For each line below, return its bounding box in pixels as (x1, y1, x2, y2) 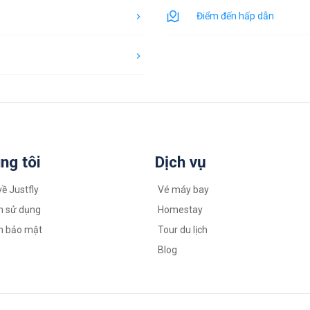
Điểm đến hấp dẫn (197, 10, 274, 21)
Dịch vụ (155, 153, 206, 172)
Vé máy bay (158, 184, 209, 195)
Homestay (158, 204, 203, 215)
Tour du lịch (158, 224, 208, 235)
